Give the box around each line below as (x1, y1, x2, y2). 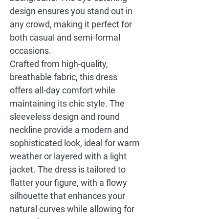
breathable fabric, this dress (10, 72, 117, 82)
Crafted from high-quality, (10, 59, 108, 69)
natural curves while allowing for (10, 204, 134, 214)
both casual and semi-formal (10, 32, 120, 43)
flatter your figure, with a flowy (10, 177, 127, 188)
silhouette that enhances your (10, 191, 125, 201)
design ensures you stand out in (10, 6, 132, 16)
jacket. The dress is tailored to (10, 164, 126, 175)
